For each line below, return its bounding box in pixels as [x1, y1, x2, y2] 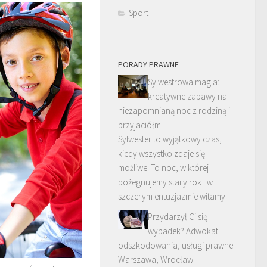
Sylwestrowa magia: [148, 76, 219, 88]
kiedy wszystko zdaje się [118, 148, 205, 159]
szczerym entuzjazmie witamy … [118, 191, 235, 202]
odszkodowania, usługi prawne [118, 240, 233, 251]
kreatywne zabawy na [148, 91, 227, 102]
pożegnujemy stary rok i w [118, 176, 213, 188]
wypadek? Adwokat [148, 225, 218, 237]
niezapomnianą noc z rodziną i [118, 105, 230, 116]
